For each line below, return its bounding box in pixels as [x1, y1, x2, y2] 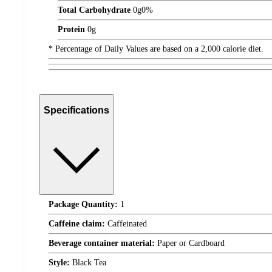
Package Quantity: [49, 200, 118, 209]
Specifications [44, 105, 109, 116]
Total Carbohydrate [58, 5, 131, 15]
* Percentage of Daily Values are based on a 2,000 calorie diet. [49, 44, 263, 53]
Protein [58, 24, 85, 34]
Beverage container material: [49, 239, 155, 248]
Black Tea [70, 258, 106, 267]
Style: [49, 258, 70, 267]
